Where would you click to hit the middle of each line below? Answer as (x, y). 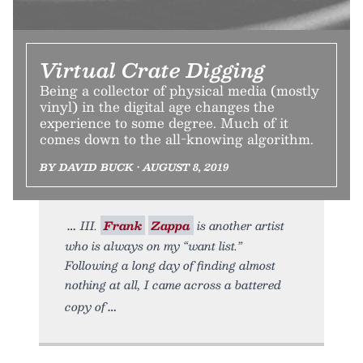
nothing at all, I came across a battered (173, 285)
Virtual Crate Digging (152, 70)
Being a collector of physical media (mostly (179, 91)
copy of (85, 307)
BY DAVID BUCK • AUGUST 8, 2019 (134, 167)
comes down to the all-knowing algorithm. (177, 139)
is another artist (239, 226)
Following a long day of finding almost (170, 265)
